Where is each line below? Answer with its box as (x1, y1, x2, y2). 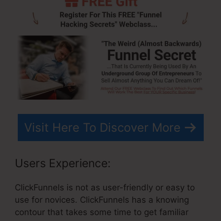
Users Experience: (15, 156, 110, 171)
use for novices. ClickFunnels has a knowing (15, 195, 189, 205)
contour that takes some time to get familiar (15, 207, 188, 218)
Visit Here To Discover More (24, 120, 181, 135)
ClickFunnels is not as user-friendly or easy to (15, 183, 195, 193)
